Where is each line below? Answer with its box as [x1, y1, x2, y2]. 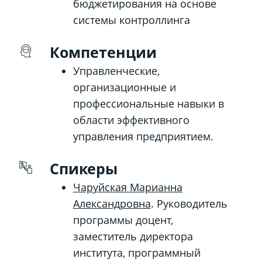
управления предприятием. [73, 129, 213, 143]
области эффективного [73, 113, 189, 127]
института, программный [73, 246, 201, 260]
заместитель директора [73, 229, 193, 243]
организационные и [73, 80, 176, 94]
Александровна [73, 196, 151, 211]
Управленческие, [73, 64, 160, 78]
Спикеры [49, 158, 118, 178]
